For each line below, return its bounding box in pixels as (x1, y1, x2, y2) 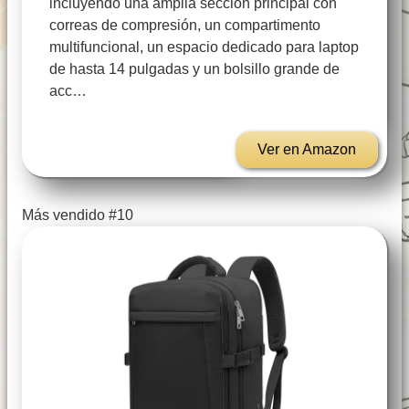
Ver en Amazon (257, 142, 356, 158)
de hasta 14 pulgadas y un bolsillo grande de (49, 61, 340, 78)
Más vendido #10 (22, 207, 133, 224)
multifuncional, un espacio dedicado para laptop (49, 39, 359, 56)
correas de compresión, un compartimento (49, 17, 320, 34)
